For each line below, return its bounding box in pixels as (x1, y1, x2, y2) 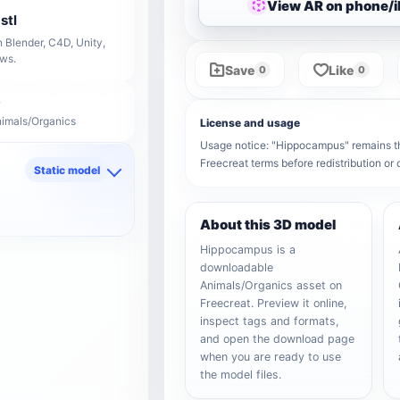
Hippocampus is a (200, 243, 296, 256)
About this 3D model (200, 216, 337, 233)
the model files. (200, 368, 282, 381)
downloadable (200, 261, 274, 274)
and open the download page (200, 332, 355, 346)
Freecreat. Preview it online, (200, 296, 348, 310)
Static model (34, 162, 101, 177)
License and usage (200, 116, 301, 129)
